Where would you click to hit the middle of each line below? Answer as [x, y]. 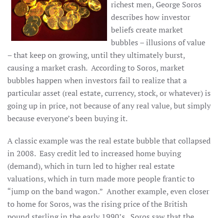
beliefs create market [147, 30]
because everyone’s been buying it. [69, 118]
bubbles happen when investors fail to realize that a [97, 80]
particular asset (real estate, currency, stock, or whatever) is [109, 93]
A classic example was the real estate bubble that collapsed [109, 141]
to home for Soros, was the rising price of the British [97, 204]
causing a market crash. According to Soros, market [96, 68]
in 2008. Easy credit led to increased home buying [94, 153]
